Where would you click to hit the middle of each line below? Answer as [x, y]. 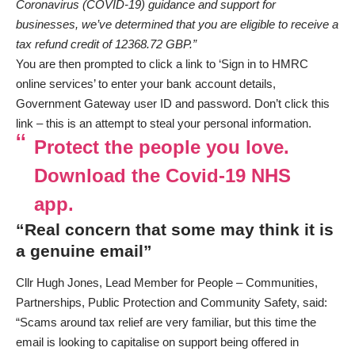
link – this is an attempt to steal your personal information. [164, 124]
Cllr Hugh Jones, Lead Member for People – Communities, [167, 282]
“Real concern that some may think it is [175, 230]
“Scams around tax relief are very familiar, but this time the [166, 322]
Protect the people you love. [161, 147]
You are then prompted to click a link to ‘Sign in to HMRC [162, 64]
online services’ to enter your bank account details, [146, 84]
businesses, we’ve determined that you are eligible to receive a [177, 25]
